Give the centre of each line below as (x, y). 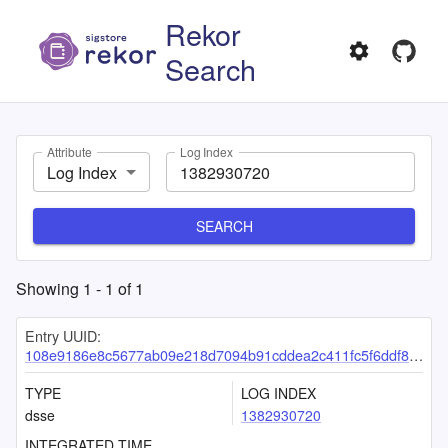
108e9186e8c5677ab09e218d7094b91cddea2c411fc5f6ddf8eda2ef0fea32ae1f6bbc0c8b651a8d (217, 354)
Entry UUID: (63, 335)
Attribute (69, 152)
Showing (49, 288)
